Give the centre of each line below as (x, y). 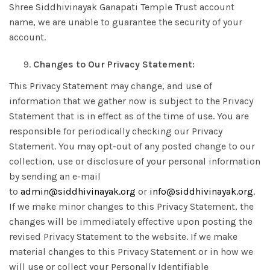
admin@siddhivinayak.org (78, 191)
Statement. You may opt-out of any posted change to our (132, 146)
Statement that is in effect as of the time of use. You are (129, 116)
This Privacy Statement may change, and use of (111, 86)
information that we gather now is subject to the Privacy (131, 101)
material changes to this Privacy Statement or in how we (131, 252)
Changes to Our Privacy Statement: (114, 64)
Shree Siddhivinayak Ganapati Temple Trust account (122, 7)
